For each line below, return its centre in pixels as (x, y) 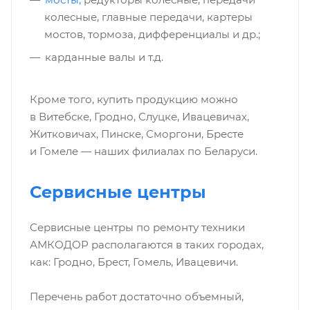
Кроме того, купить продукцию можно (134, 100)
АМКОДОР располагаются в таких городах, (146, 245)
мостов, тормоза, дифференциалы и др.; (152, 35)
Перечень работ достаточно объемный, (136, 297)
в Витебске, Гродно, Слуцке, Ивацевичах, (139, 117)
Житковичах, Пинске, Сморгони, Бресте (136, 134)
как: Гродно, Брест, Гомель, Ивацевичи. (134, 262)
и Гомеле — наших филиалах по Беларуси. (143, 152)
